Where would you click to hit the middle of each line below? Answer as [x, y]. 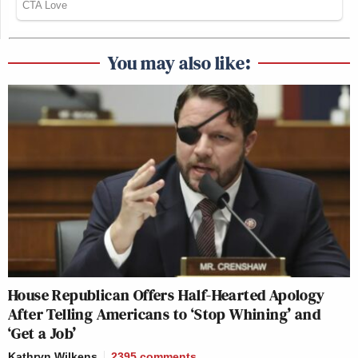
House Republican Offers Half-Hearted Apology [167, 295]
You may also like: [179, 63]
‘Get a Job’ [42, 334]
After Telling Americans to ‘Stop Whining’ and [164, 314]
